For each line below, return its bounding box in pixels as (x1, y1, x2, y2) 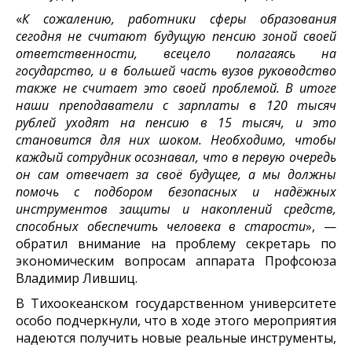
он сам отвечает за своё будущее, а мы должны (16, 166, 336, 184)
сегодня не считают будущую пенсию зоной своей (16, 27, 336, 46)
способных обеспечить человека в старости (16, 218, 306, 236)
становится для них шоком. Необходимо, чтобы (16, 131, 336, 149)
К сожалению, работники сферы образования (22, 10, 336, 28)
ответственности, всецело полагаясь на (16, 45, 336, 63)
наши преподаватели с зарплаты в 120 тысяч (16, 97, 336, 115)
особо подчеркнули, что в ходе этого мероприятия (16, 312, 336, 330)
